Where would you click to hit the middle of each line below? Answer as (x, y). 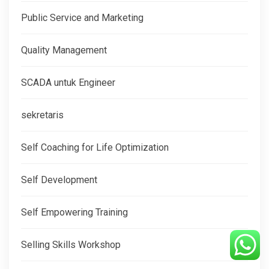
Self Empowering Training (74, 212)
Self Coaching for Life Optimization (95, 147)
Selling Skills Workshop (71, 244)
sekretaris (42, 115)
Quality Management (64, 50)
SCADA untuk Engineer (68, 82)
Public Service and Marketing (82, 17)
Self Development (59, 180)
